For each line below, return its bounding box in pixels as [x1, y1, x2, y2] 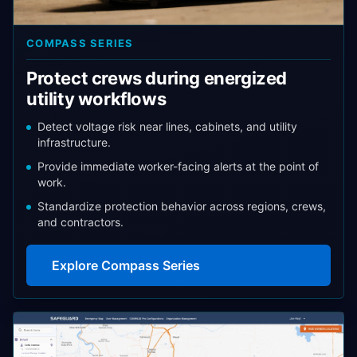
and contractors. [37, 215, 124, 229]
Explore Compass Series [52, 257, 200, 273]
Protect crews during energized [26, 68, 288, 88]
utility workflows [26, 88, 167, 109]
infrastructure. [37, 135, 111, 149]
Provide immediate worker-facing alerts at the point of [37, 159, 319, 173]
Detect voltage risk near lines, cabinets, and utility [37, 120, 297, 133]
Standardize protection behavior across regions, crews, [37, 199, 326, 213]
